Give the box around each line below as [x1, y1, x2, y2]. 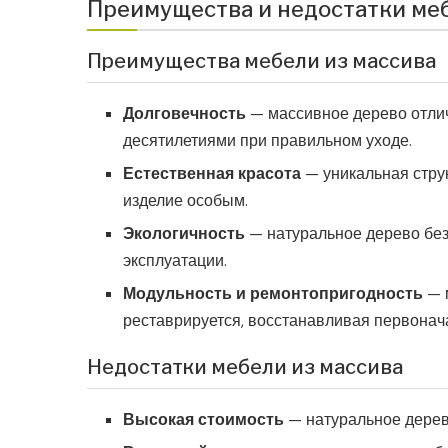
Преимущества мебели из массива [87, 49, 436, 74]
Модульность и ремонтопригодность [123, 283, 423, 305]
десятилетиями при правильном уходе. [123, 130, 412, 152]
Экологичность [123, 223, 245, 245]
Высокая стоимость [123, 409, 284, 431]
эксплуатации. [123, 250, 227, 272]
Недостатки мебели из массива [87, 355, 403, 380]
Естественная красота [123, 163, 301, 185]
